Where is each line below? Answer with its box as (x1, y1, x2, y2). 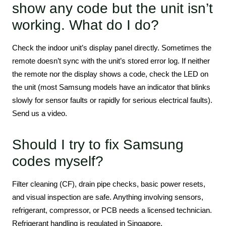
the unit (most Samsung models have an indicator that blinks (12, 82, 210, 91)
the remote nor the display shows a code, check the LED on (12, 69, 208, 78)
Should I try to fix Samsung (12, 136, 184, 152)
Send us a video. (12, 108, 67, 118)
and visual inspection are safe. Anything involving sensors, (12, 192, 203, 201)
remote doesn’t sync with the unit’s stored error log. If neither (12, 56, 210, 65)
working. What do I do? (12, 17, 159, 33)
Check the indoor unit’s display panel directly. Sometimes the (12, 43, 211, 52)
